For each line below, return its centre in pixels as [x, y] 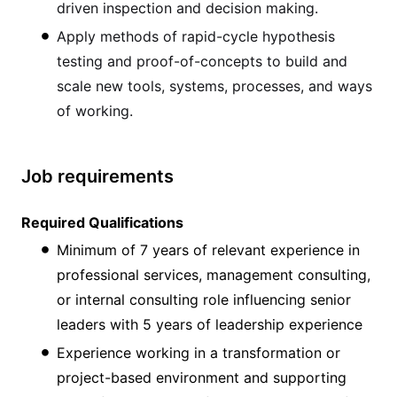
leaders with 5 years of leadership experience [210, 324]
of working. [95, 110]
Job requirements [97, 176]
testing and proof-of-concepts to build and [202, 61]
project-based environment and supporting [202, 377]
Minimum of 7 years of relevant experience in [208, 249]
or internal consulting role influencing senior [204, 299]
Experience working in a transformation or [198, 352]
